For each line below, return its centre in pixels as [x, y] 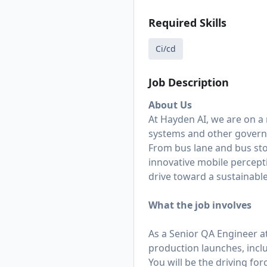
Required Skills [187, 23]
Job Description [189, 82]
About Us [170, 105]
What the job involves [200, 205]
